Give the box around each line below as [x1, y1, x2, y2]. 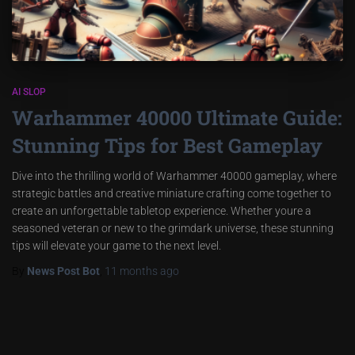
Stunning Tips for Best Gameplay [12, 132, 323, 158]
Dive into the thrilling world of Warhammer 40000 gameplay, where [12, 169, 337, 182]
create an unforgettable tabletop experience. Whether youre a [12, 204, 311, 217]
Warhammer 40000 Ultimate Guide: [12, 104, 342, 131]
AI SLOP [12, 86, 46, 97]
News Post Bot [27, 264, 100, 277]
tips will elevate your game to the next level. [12, 239, 221, 252]
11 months [105, 264, 158, 277]
